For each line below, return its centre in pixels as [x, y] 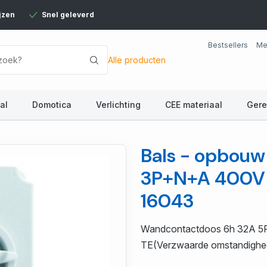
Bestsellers [228, 45]
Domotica [52, 105]
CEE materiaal [194, 105]
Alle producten [137, 60]
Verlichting [118, 105]
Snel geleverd [68, 15]
